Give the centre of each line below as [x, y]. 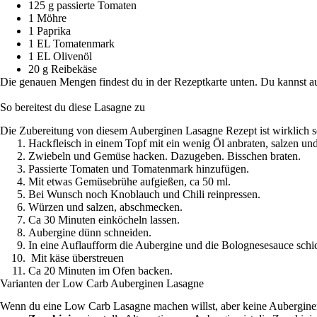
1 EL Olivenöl [60, 56]
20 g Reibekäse [63, 69]
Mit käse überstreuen [76, 258]
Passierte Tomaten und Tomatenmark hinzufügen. [139, 168]
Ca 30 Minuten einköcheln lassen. [104, 219]
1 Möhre [47, 18]
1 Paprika [50, 30]
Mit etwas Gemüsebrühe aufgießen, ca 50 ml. [129, 181]
